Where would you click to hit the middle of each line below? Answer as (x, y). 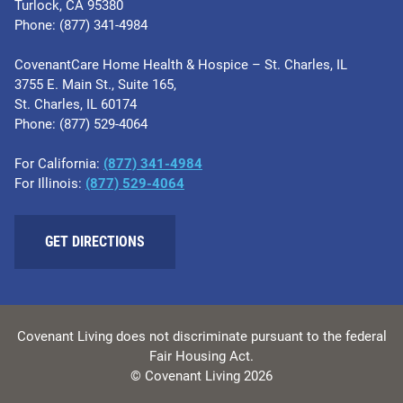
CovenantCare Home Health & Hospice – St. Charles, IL (181, 64)
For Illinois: (50, 183)
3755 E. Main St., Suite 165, (95, 84)
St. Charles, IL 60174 (76, 104)
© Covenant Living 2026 (201, 376)
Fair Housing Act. (201, 356)
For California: (59, 163)
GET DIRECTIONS (95, 241)
